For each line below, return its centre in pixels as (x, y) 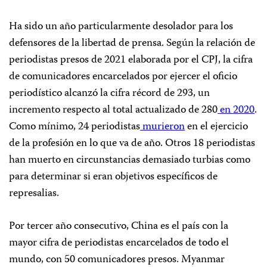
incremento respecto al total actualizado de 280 (113, 110)
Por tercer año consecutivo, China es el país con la (119, 226)
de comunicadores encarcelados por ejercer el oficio (123, 77)
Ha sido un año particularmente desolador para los (121, 27)
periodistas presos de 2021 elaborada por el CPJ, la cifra (131, 60)
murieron (164, 127)
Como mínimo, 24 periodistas (74, 127)
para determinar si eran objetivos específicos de (113, 177)
